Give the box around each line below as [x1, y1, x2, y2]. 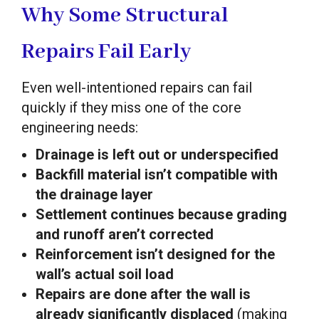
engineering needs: [21, 118, 138, 136]
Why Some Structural [21, 1, 229, 29]
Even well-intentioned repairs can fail [21, 78, 252, 96]
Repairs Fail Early [21, 38, 191, 66]
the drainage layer [36, 185, 153, 203]
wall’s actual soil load [36, 265, 174, 283]
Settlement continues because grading [36, 205, 287, 223]
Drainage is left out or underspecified [36, 145, 278, 163]
